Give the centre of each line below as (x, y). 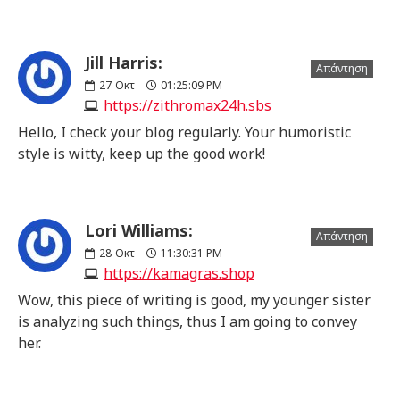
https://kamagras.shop (179, 273)
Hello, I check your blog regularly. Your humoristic (184, 132)
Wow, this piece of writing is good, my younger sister (194, 300)
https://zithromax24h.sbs (187, 105)
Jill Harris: (124, 62)
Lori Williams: (139, 230)
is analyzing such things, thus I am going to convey (187, 321)
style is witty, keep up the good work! (142, 153)
